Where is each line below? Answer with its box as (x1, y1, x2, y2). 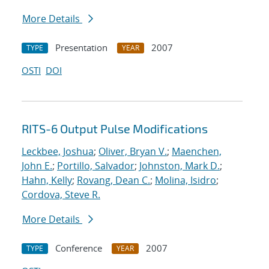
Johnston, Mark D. (139, 159, 220, 173)
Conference (55, 242, 102, 255)
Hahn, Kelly (22, 174, 72, 187)
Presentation (55, 41, 107, 54)
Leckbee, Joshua (22, 145, 94, 159)
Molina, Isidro (155, 174, 216, 187)
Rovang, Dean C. (77, 174, 150, 187)
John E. (22, 159, 52, 173)
